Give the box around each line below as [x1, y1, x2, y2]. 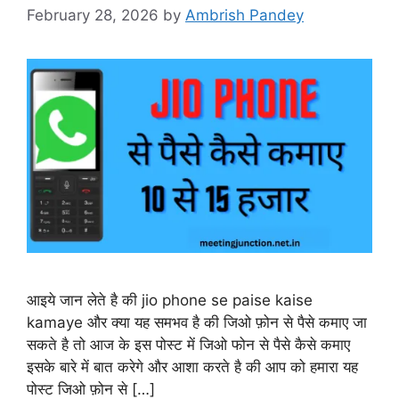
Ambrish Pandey [185, 5, 304, 24]
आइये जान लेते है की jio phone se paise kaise [27, 291, 313, 309]
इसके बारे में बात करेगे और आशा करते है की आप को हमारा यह [27, 358, 358, 376]
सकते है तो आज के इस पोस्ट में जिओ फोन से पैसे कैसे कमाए [27, 336, 350, 354]
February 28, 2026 [27, 5, 159, 24]
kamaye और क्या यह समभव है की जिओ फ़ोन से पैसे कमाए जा [27, 313, 367, 331]
